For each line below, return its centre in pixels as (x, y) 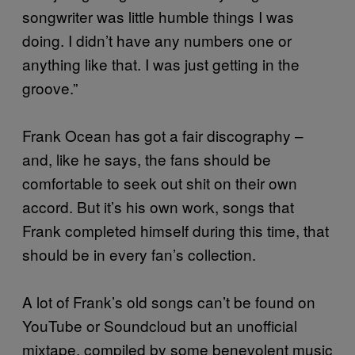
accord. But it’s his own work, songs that (158, 206)
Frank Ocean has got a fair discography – (163, 135)
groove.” (50, 87)
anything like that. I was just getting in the (161, 63)
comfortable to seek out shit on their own (160, 182)
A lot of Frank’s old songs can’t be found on (169, 301)
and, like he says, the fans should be (147, 158)
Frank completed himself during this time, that (176, 230)
